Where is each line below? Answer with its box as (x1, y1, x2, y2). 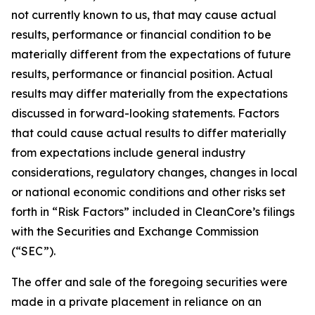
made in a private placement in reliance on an (11, 295, 262, 309)
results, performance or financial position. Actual (11, 67, 273, 81)
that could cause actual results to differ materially (11, 126, 286, 140)
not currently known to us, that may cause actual (11, 8, 276, 22)
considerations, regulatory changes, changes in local (11, 165, 297, 179)
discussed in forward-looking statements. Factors (11, 106, 279, 120)
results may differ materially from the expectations (11, 86, 288, 101)
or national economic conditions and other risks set (11, 185, 285, 199)
